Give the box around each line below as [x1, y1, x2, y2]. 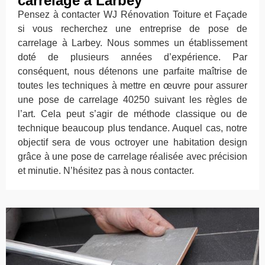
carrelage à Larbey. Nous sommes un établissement [18, 38, 247, 49]
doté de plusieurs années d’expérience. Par [18, 52, 247, 63]
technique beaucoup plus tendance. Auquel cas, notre [18, 123, 247, 134]
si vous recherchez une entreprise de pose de [18, 24, 247, 34]
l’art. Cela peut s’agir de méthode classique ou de [18, 109, 247, 119]
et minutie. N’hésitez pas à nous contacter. [18, 166, 194, 176]
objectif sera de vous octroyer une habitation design [18, 137, 247, 148]
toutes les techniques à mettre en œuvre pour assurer [18, 80, 247, 91]
